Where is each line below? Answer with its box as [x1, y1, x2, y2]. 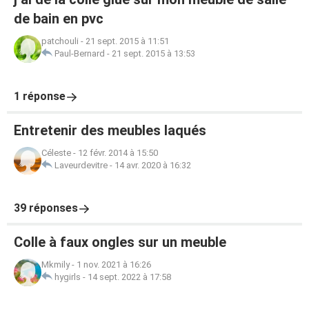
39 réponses [14, 201, 78, 215]
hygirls [54, 272, 81, 282]
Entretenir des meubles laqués [14, 122, 206, 139]
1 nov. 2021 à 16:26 [77, 259, 151, 270]
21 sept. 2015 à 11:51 [86, 36, 169, 46]
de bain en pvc [14, 10, 103, 27]
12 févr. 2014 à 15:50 [78, 148, 158, 158]
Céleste [41, 148, 71, 158]
